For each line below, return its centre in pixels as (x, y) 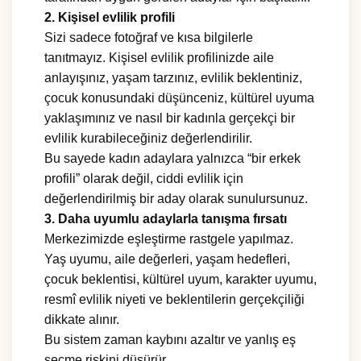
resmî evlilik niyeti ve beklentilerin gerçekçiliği (174, 300)
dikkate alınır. (82, 320)
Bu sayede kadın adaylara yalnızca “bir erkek (172, 159)
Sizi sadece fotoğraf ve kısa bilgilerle (149, 38)
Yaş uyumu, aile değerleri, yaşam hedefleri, (167, 259)
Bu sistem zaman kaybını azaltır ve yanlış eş (170, 340)
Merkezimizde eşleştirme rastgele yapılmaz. (169, 239)
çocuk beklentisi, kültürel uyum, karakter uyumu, (180, 280)
